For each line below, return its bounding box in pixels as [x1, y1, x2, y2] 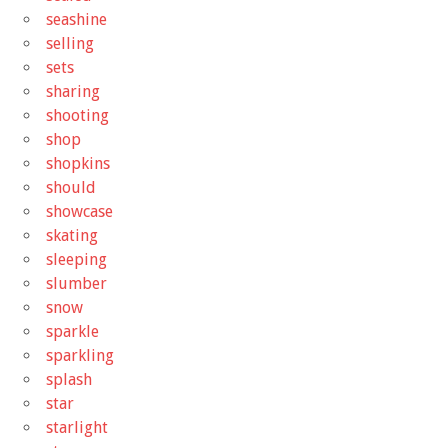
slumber [46, 273, 107, 293]
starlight [46, 417, 108, 437]
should [46, 177, 96, 197]
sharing [46, 81, 100, 101]
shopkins [46, 153, 110, 173]
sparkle [46, 321, 99, 341]
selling [46, 33, 94, 53]
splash [46, 369, 92, 389]
